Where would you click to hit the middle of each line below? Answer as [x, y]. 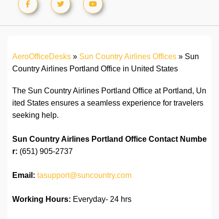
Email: [24, 175]
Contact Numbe [178, 139]
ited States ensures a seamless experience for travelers [108, 103]
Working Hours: [42, 199]
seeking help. [35, 115]
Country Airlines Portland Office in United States [95, 69]
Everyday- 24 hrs [101, 199]
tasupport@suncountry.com [84, 175]
